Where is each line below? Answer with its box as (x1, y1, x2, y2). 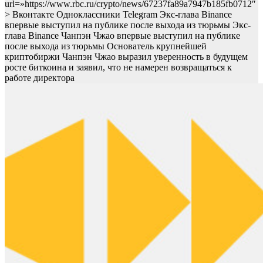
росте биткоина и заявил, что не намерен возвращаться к (5, 62, 232, 73)
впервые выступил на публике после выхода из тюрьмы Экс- (5, 20, 251, 31)
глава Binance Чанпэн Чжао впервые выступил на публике (5, 31, 240, 41)
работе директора (5, 73, 75, 83)
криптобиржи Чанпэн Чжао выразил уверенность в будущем (5, 52, 248, 62)
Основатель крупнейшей (107, 41, 207, 52)
